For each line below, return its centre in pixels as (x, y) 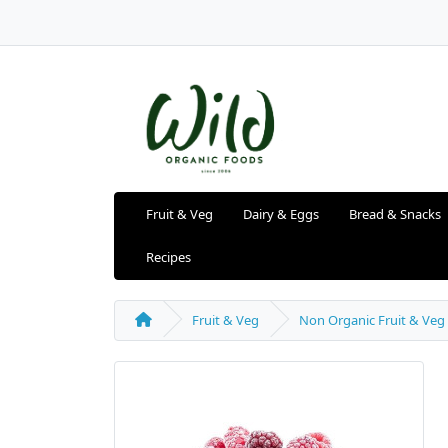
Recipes (168, 257)
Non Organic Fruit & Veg (372, 320)
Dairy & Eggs (281, 214)
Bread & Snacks (395, 214)
